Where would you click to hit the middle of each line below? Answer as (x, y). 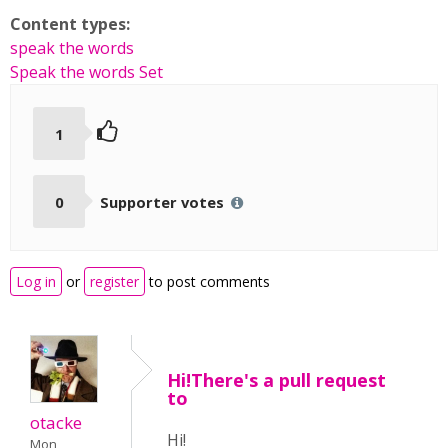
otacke (56, 423)
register (114, 282)
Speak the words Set (86, 72)
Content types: (72, 24)
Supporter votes (163, 201)
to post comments (207, 282)
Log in (36, 282)
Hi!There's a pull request (276, 380)
